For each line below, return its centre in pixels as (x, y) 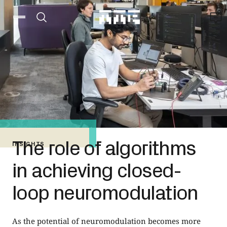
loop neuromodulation (105, 191)
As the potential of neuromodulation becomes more (106, 221)
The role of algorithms (104, 146)
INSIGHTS (28, 143)
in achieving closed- (97, 169)
